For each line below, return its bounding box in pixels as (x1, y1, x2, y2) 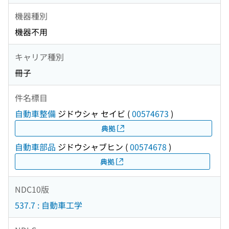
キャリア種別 (15, 50, 64, 63)
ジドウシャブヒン (56, 141, 123, 153)
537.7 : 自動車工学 (15, 199, 82, 212)
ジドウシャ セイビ (56, 107, 125, 120)
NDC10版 (15, 182, 49, 195)
